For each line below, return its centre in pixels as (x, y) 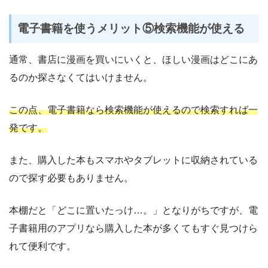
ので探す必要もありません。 (71, 178)
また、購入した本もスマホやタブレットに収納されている (133, 160)
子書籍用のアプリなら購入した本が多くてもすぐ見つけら (133, 229)
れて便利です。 (42, 246)
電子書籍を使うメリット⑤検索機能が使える (131, 28)
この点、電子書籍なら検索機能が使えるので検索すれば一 (133, 110)
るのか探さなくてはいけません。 (81, 78)
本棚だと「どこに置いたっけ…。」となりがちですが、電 (133, 211)
